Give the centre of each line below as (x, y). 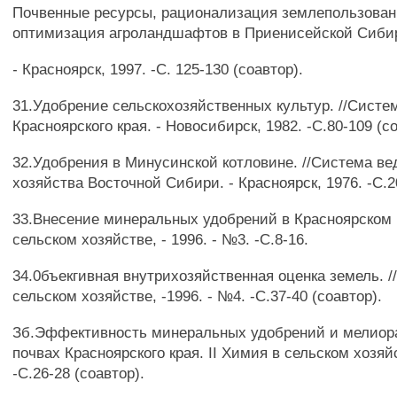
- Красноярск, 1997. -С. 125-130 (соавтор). (158, 69)
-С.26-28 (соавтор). (79, 373)
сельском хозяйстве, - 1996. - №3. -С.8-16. (161, 239)
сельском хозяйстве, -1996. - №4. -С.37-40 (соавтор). (198, 296)
